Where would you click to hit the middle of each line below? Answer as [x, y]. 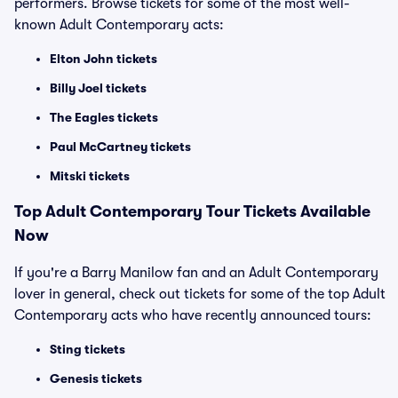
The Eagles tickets [104, 117]
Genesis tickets [96, 378]
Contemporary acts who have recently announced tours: [193, 315]
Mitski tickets [90, 176]
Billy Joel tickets [98, 88]
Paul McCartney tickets [120, 147]
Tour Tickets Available [287, 211]
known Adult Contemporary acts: [119, 25]
